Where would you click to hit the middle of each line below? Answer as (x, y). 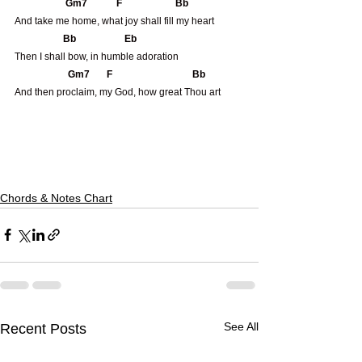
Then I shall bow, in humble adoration (97, 56)
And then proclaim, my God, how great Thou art (118, 92)
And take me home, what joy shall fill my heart (114, 21)
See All (241, 326)
